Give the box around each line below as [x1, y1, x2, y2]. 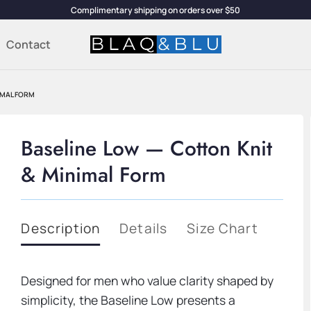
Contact [6, 37, 51, 52]
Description [21, 219, 101, 238]
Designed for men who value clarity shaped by [21, 272, 274, 289]
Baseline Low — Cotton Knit [21, 133, 273, 164]
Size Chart [187, 219, 258, 238]
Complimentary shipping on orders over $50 [71, 3, 240, 16]
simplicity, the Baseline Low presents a [21, 292, 236, 309]
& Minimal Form [21, 160, 167, 190]
